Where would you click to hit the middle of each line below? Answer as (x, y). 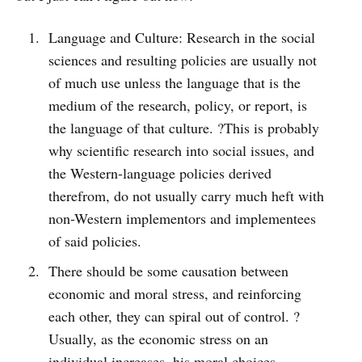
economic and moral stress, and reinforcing (175, 294)
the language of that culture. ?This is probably (183, 128)
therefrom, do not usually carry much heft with (186, 196)
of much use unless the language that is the (174, 83)
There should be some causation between (168, 271)
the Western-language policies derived (160, 173)
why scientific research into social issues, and (181, 151)
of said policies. (95, 241)
